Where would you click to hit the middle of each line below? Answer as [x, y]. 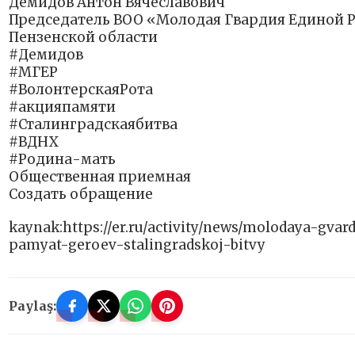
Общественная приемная [100, 177]
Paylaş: [32, 306]
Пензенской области [83, 38]
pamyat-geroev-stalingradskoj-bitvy [137, 245]
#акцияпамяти [62, 107]
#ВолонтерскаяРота [81, 90]
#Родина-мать [62, 160]
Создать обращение [81, 195]
